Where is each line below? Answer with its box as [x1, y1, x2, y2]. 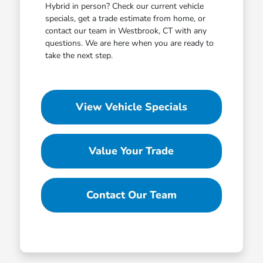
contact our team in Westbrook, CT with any [45, 25, 207, 36]
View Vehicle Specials [75, 99, 187, 114]
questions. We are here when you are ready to [45, 37, 214, 49]
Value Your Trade [89, 143, 174, 158]
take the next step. [45, 49, 113, 61]
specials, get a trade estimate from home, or [45, 12, 205, 24]
